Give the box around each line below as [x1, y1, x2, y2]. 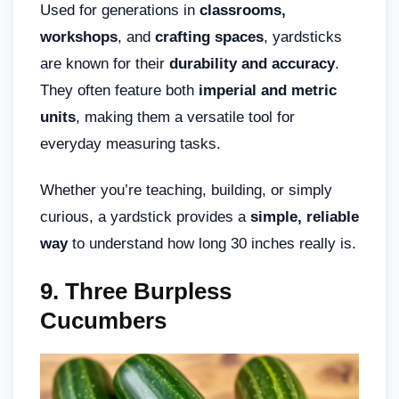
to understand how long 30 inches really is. [68, 235, 356, 252]
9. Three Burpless [40, 278, 232, 305]
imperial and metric [199, 82, 337, 99]
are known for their [40, 55, 169, 72]
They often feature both [40, 82, 199, 99]
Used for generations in [40, 2, 199, 19]
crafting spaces [155, 28, 264, 45]
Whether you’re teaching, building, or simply [40, 182, 332, 199]
